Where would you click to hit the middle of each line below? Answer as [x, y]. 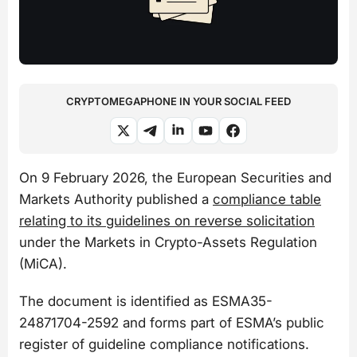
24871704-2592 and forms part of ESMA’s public [172, 323]
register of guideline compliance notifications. [164, 345]
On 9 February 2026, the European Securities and [175, 177]
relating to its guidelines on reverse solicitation [167, 220]
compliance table [267, 199]
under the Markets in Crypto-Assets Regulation [168, 242]
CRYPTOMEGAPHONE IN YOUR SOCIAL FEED [178, 101]
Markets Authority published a [116, 199]
